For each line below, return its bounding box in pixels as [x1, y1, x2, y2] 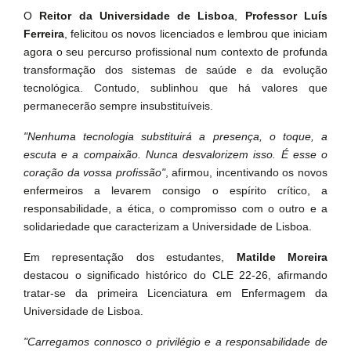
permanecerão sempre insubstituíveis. [24, 100, 213, 112]
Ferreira [24, 27, 64, 40]
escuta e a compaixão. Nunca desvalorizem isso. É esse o [24, 148, 327, 161]
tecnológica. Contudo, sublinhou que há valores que [24, 81, 327, 94]
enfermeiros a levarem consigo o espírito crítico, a [24, 184, 327, 197]
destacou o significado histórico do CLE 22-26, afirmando [24, 269, 327, 281]
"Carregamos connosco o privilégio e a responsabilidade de [24, 335, 327, 348]
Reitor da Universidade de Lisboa [39, 9, 235, 22]
